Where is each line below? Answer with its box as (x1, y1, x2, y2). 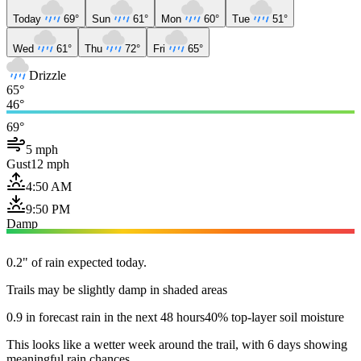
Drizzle (29, 68, 66, 82)
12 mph (31, 156, 69, 171)
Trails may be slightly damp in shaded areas (6, 282, 227, 297)
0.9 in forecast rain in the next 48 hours (6, 309, 205, 324)
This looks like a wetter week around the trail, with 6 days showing (6, 337, 347, 351)
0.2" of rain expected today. (6, 255, 147, 269)
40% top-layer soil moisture (205, 309, 344, 324)
